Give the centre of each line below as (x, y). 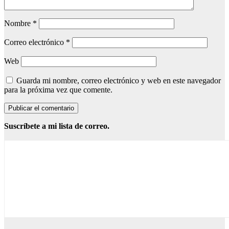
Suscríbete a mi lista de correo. (57, 126)
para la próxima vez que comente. (58, 90)
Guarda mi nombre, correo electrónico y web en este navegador (119, 81)
